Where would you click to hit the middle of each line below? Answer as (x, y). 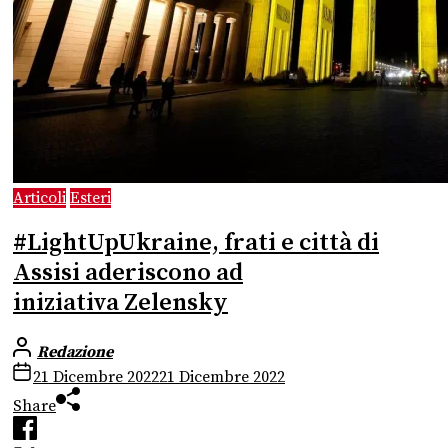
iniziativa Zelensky (120, 302)
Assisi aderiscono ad (128, 272)
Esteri (90, 197)
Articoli (39, 197)
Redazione (75, 352)
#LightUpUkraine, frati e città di (196, 242)
